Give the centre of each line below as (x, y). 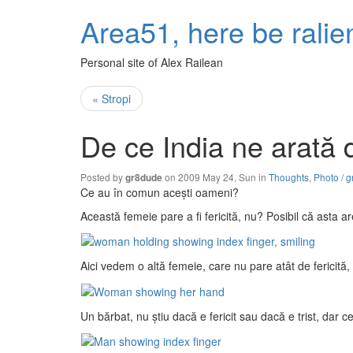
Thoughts (289, 177)
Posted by (103, 177)
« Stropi (111, 98)
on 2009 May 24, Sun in (216, 177)
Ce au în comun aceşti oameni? (160, 192)
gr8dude (144, 178)
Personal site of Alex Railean (152, 62)
